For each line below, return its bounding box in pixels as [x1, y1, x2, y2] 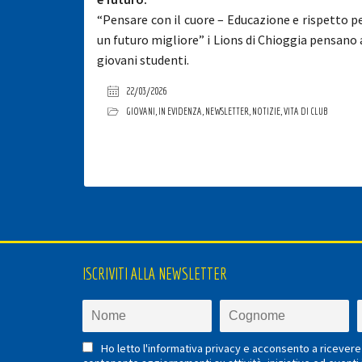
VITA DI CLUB [283, 105, 327, 117]
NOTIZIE [251, 105, 280, 117]
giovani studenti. [97, 52, 189, 68]
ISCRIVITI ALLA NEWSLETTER [82, 264, 227, 283]
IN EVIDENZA [158, 105, 202, 117]
